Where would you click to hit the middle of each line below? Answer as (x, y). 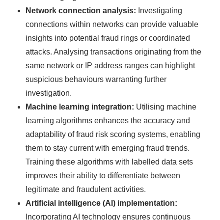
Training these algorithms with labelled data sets (110, 162)
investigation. (49, 93)
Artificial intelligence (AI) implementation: (102, 203)
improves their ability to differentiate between (103, 176)
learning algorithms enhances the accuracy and (108, 121)
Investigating (159, 11)
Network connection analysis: (81, 11)
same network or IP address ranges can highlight (110, 66)
